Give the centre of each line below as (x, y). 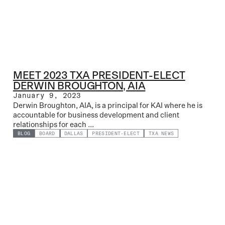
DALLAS (74, 134)
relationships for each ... (53, 125)
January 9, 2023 (47, 96)
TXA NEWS (161, 134)
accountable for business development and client (96, 115)
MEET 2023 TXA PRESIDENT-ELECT (99, 75)
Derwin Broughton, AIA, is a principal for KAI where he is (107, 105)
